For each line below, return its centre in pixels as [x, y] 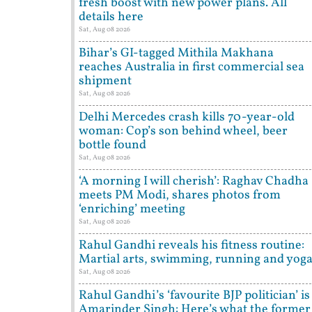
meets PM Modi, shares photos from [180, 196]
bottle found [112, 146]
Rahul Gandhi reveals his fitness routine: [192, 246]
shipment [105, 81]
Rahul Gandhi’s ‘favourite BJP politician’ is [194, 296]
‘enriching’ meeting [132, 210]
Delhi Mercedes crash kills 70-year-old [187, 118]
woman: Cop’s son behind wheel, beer [183, 132]
